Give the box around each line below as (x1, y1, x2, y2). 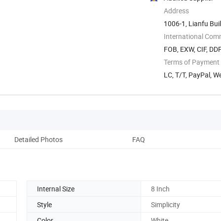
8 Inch (151, 184, 170, 193)
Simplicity (151, 199, 180, 209)
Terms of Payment (164, 57, 220, 67)
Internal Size (37, 184, 74, 193)
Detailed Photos (14, 134, 63, 144)
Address (164, 5, 189, 15)
